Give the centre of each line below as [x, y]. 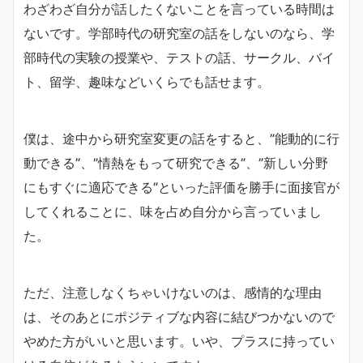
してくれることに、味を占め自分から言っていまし [173, 211]
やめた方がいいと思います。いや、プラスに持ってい [179, 341]
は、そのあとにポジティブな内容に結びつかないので [179, 316]
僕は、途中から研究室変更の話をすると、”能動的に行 [181, 138]
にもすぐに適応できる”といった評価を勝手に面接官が [181, 187]
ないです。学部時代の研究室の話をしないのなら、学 [179, 33]
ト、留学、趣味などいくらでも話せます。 [147, 81]
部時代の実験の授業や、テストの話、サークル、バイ [179, 57]
